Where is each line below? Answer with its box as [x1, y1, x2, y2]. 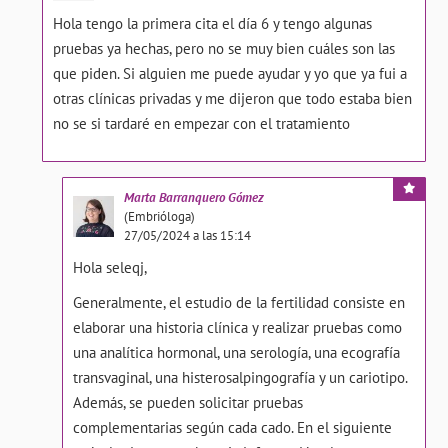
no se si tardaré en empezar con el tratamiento [53, 114, 351, 133]
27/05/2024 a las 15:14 [123, 227, 251, 244]
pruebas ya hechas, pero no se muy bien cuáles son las [53, 39, 396, 58]
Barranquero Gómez [158, 189, 264, 206]
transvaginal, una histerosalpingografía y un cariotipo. [72, 368, 407, 387]
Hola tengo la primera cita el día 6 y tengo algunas [53, 14, 373, 33]
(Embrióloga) [123, 208, 195, 225]
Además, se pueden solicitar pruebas [72, 393, 303, 412]
